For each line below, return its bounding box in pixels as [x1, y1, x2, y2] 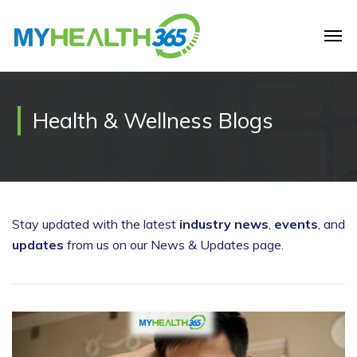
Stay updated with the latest [12, 216, 179, 232]
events [274, 216, 318, 232]
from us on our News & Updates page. [64, 237, 284, 253]
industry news [179, 216, 269, 232]
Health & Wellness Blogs [33, 107, 273, 134]
